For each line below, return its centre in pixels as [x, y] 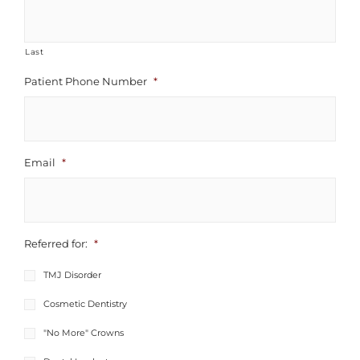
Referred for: [56, 244]
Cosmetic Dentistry [85, 304]
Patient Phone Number [86, 82]
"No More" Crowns [84, 333]
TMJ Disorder [72, 275]
